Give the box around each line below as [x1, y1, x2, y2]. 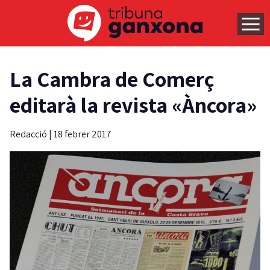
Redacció [10, 128, 49, 141]
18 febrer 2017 [54, 128, 111, 141]
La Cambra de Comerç [10, 64, 214, 93]
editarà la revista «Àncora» [10, 90, 257, 119]
